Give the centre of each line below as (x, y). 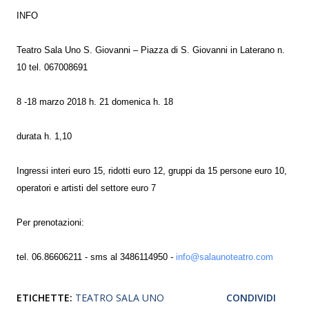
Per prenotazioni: (50, 223)
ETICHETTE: (44, 298)
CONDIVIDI (251, 298)
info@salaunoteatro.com (225, 257)
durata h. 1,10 (44, 137)
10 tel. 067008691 (52, 68)
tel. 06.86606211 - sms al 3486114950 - (96, 257)
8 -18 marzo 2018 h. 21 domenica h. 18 (95, 102)
